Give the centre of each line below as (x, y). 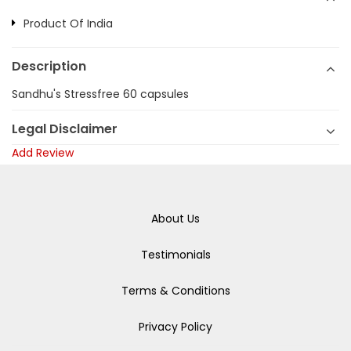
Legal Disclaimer (65, 129)
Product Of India (68, 24)
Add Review (43, 153)
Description (49, 66)
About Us (175, 219)
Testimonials (175, 255)
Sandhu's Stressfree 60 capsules (100, 94)
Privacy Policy (175, 327)
